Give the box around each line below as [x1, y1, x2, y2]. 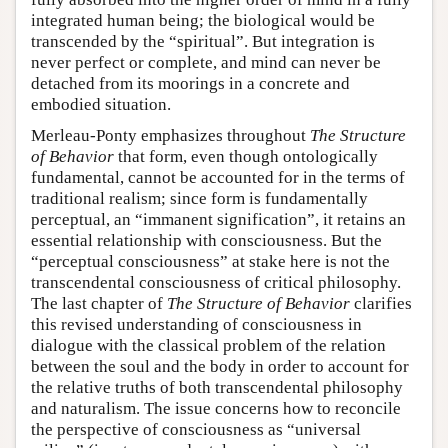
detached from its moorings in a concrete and [31, 74, 350, 93]
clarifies [350, 294, 412, 313]
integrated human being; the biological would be [31, 11, 375, 30]
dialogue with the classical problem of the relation [31, 336, 386, 355]
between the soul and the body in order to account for [31, 357, 409, 376]
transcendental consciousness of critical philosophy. [31, 273, 401, 292]
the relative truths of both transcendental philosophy [31, 378, 403, 397]
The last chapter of [31, 294, 167, 313]
